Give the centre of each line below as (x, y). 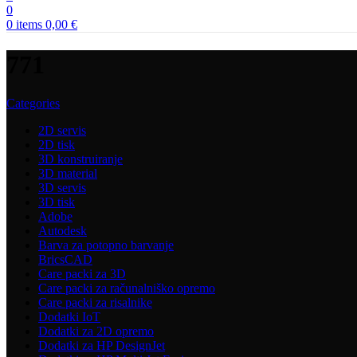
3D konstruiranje (80, 159)
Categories (33, 104)
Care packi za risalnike (95, 303)
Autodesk (63, 231)
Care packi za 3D (82, 274)
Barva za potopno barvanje (106, 245)
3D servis (62, 188)
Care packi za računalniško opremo (127, 288)
